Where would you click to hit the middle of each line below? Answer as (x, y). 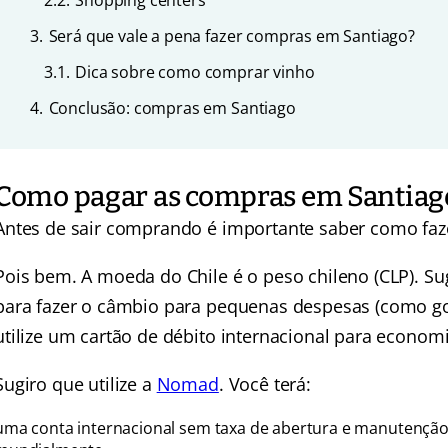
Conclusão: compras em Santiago (172, 108)
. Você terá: (264, 384)
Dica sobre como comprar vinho (195, 72)
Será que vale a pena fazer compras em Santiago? (232, 36)
